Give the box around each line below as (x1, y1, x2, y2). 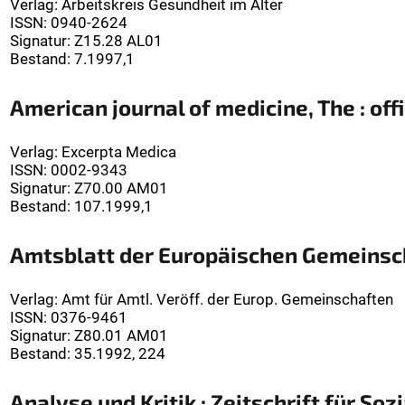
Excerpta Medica (61, 143, 176, 162)
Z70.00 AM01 (74, 179, 168, 198)
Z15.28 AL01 (74, 32, 163, 51)
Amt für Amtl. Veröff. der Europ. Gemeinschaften (61, 290, 393, 309)
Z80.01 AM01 (74, 326, 168, 345)
